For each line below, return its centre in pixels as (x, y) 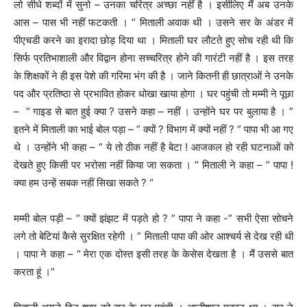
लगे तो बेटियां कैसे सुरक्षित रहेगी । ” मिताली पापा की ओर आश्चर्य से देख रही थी (153, 236)
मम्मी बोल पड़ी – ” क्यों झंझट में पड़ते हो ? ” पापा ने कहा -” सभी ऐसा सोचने (153, 218)
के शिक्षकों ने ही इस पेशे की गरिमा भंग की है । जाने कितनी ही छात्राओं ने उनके (153, 75)
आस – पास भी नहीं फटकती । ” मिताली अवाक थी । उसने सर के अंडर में (153, 22)
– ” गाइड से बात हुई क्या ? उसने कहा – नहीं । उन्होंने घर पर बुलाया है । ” (153, 111)
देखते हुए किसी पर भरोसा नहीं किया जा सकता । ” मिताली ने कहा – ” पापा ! (153, 164)
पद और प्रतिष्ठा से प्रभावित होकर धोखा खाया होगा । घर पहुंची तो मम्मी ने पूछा (153, 93)
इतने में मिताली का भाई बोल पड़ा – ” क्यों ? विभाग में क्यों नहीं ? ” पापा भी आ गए (153, 129)
